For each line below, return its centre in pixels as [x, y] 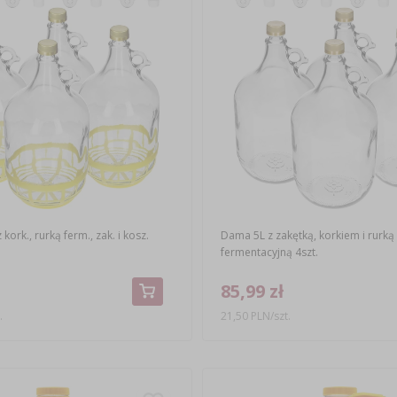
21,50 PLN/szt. [256, 316]
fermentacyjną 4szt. [269, 253]
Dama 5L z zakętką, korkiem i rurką [307, 236]
